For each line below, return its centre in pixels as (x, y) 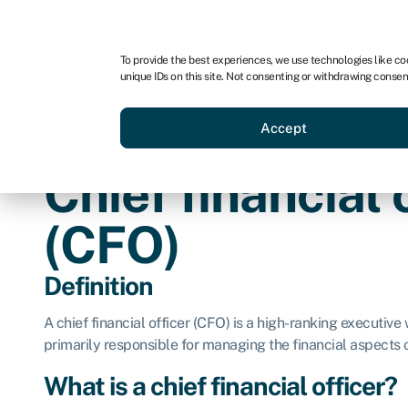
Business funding (246, 104)
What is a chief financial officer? (220, 385)
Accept (284, 127)
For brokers (292, 24)
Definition (98, 286)
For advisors (189, 24)
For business (83, 24)
